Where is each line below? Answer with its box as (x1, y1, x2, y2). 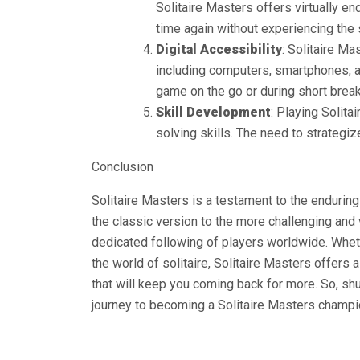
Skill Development (156, 104, 271, 120)
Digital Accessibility (156, 42, 282, 57)
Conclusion (92, 159, 153, 174)
